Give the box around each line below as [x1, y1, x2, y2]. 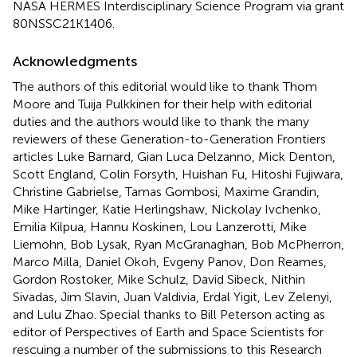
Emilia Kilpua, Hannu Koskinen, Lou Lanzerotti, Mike [13, 218, 307, 234]
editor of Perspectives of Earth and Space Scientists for [13, 324, 324, 339]
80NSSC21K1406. [13, 15, 115, 31]
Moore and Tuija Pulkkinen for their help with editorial [13, 96, 312, 112]
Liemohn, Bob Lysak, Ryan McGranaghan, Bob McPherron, [13, 236, 344, 252]
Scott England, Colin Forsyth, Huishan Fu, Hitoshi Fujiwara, [13, 166, 343, 182]
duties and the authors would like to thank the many [13, 113, 309, 129]
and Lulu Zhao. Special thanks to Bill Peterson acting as [13, 306, 325, 322]
